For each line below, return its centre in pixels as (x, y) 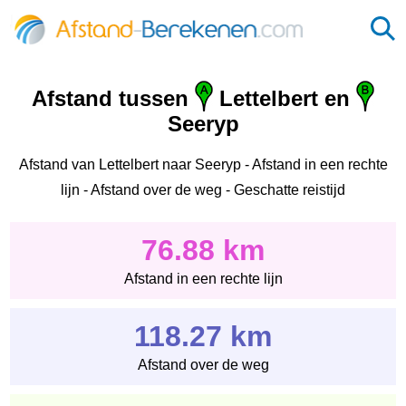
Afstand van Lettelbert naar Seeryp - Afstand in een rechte (203, 164)
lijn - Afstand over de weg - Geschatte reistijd (203, 189)
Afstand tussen (113, 99)
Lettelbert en (285, 99)
